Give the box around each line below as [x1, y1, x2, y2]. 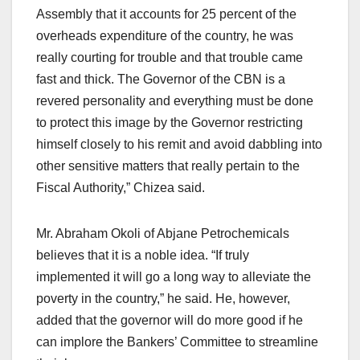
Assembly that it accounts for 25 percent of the [36, 7, 297, 22]
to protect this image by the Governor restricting [36, 116, 303, 130]
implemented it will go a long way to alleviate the [36, 270, 311, 284]
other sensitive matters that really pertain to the [36, 159, 300, 174]
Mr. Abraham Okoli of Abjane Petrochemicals [36, 227, 289, 241]
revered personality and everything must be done [36, 94, 313, 108]
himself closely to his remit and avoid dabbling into [36, 137, 322, 152]
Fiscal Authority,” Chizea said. [36, 181, 205, 195]
